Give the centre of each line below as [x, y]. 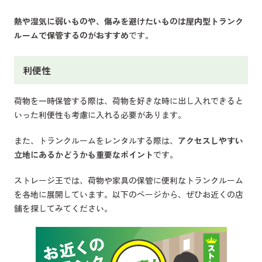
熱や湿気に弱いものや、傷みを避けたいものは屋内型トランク [129, 21]
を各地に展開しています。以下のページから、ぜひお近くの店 [129, 194]
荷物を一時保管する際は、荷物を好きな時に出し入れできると [129, 101]
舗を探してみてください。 [63, 208]
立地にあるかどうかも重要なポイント [84, 155]
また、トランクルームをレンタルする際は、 [96, 141]
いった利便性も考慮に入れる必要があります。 [100, 115]
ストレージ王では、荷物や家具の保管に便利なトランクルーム [129, 180]
